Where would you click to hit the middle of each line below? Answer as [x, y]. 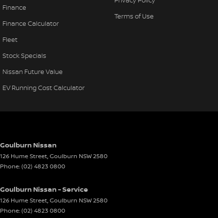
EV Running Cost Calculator [44, 87]
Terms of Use [134, 16]
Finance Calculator [31, 23]
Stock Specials [24, 55]
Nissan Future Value [33, 71]
